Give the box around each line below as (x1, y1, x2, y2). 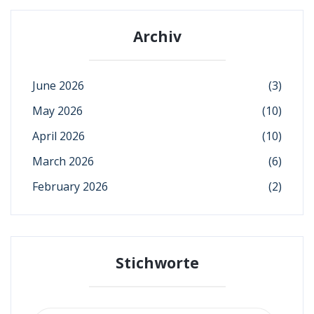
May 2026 (32, 102, 83, 118)
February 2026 (32, 178, 108, 194)
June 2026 (32, 77, 84, 93)
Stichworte (115, 252, 199, 273)
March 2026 (32, 153, 94, 169)
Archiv (132, 26, 182, 46)
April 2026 (32, 128, 85, 144)
